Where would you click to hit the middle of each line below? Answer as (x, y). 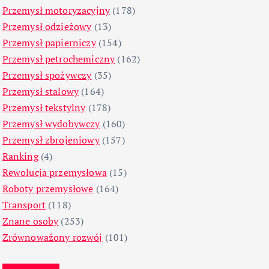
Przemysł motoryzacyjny (56, 11)
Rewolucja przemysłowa (54, 173)
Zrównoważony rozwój (52, 237)
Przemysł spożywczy (47, 75)
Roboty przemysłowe (48, 189)
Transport (24, 205)
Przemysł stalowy (41, 92)
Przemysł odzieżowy (47, 27)
